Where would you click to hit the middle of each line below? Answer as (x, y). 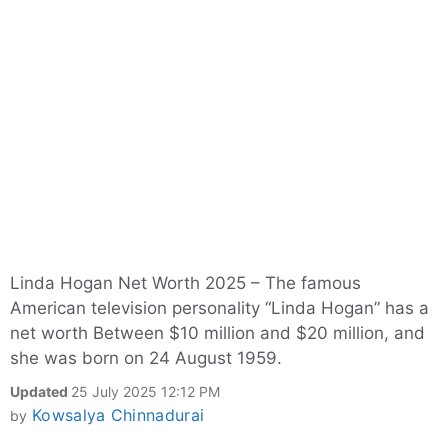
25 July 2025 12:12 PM (145, 391)
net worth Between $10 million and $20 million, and (217, 333)
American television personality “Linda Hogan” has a (219, 308)
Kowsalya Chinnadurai (118, 415)
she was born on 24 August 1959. (146, 358)
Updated (40, 391)
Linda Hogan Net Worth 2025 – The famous (185, 283)
